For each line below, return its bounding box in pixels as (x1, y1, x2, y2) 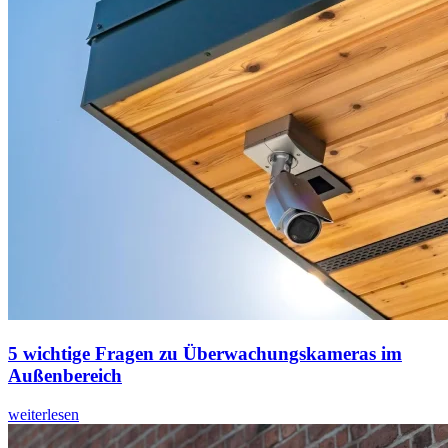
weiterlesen (8, 405, 79, 423)
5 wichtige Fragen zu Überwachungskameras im (8, 342, 402, 364)
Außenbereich (8, 364, 122, 386)
